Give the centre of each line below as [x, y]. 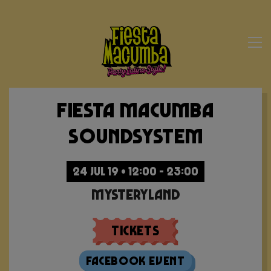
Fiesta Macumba [135, 109]
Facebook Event [135, 261]
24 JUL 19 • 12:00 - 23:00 [135, 171]
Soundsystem [135, 135]
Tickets [135, 230]
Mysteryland [135, 194]
